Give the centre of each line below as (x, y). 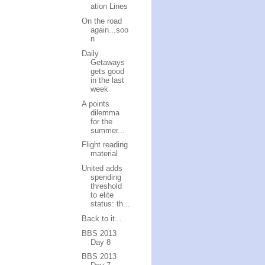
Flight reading (105, 145)
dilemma (105, 112)
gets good (108, 71)
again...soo (110, 30)
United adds (102, 168)
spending (106, 177)
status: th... (111, 204)
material (104, 154)
